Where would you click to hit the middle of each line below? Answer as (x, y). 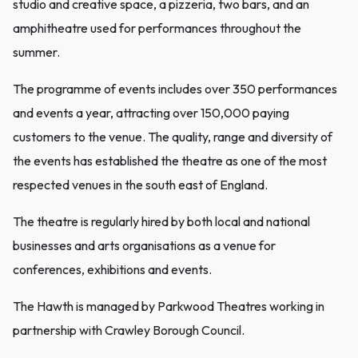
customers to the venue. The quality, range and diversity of (173, 137)
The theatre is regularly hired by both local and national (161, 222)
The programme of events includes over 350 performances (175, 89)
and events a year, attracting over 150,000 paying (151, 113)
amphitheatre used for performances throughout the (157, 28)
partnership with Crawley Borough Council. (129, 330)
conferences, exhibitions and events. (112, 270)
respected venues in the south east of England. (140, 185)
